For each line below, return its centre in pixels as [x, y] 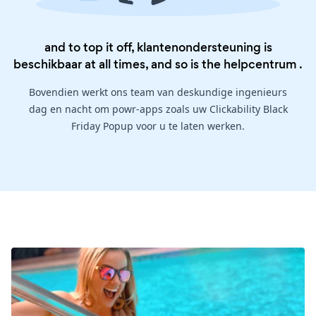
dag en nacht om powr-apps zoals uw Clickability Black [158, 109]
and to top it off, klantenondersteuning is [158, 48]
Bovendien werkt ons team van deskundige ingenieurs [158, 92]
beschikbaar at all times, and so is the [119, 65]
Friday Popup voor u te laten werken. [158, 126]
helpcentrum [260, 65]
